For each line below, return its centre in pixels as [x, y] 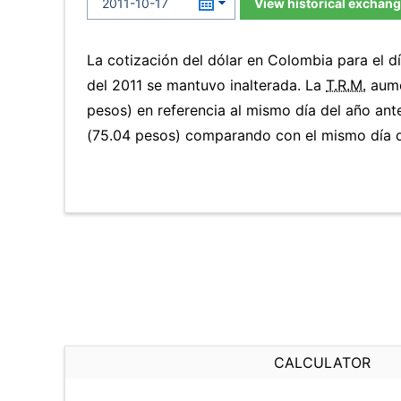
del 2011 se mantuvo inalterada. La [206, 85]
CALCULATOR [322, 363]
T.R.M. [346, 85]
